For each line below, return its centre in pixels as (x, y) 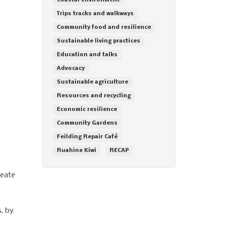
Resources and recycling (93, 96)
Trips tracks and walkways (95, 14)
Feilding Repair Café (87, 137)
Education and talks (87, 55)
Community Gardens (87, 123)
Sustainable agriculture (92, 82)
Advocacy (70, 68)
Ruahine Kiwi (76, 150)
